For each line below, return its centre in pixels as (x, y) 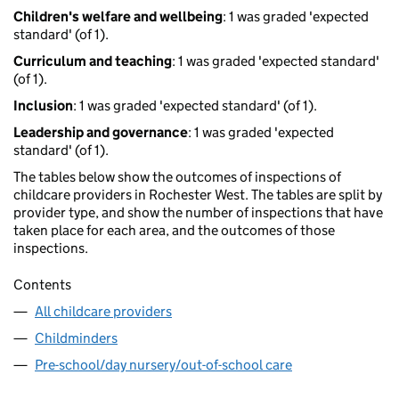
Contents (42, 285)
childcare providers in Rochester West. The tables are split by (198, 195)
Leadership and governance (101, 133)
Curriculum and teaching (93, 61)
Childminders (76, 338)
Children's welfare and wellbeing (118, 17)
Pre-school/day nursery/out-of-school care (163, 365)
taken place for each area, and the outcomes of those (174, 231)
